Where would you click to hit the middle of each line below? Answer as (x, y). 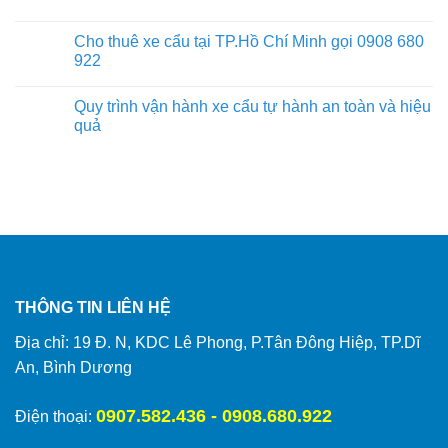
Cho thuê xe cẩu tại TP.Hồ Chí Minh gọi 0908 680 (249, 41)
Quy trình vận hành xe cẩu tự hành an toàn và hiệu (252, 106)
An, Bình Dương (73, 367)
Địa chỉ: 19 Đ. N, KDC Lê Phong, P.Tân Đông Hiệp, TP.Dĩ (217, 342)
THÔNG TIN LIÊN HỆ (93, 307)
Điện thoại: (53, 416)
